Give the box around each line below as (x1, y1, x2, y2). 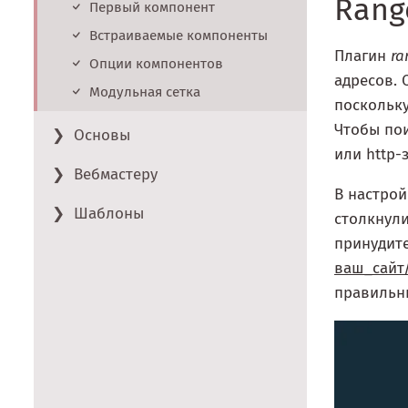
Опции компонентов (89, 56, 223, 73)
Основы (74, 126, 131, 146)
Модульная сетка (89, 84, 200, 101)
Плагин (334, 46, 391, 66)
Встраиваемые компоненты (89, 27, 268, 45)
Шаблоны (74, 204, 145, 224)
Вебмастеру (74, 165, 158, 185)
